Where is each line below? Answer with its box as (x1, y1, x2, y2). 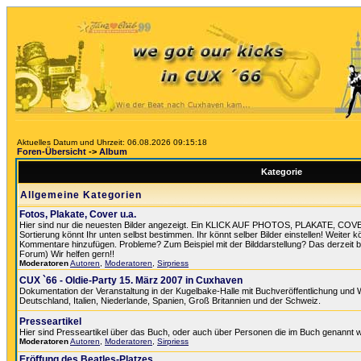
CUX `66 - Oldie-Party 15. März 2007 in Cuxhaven (19, 275, 243, 286)
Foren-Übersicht (17, 147, 86, 156)
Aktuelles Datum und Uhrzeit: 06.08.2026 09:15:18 (17, 138, 207, 147)
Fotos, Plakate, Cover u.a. (19, 209, 136, 220)
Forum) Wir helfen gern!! (19, 249, 114, 259)
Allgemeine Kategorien (20, 189, 142, 201)
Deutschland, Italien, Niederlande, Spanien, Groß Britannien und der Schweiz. (19, 296, 321, 305)
